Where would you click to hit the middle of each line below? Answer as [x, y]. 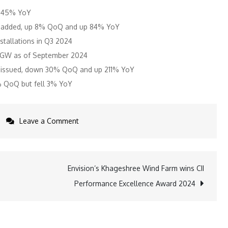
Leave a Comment [49, 121]
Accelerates [98, 192]
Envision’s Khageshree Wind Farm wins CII [136, 168]
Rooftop [92, 149]
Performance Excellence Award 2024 [135, 183]
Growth [91, 177]
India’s [89, 135]
